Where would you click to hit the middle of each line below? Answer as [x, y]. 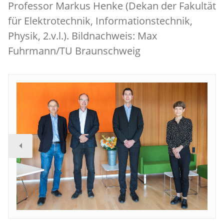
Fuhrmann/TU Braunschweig [74, 51]
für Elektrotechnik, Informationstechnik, [100, 21]
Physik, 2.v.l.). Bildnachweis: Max [82, 36]
